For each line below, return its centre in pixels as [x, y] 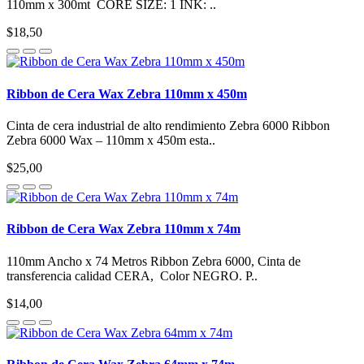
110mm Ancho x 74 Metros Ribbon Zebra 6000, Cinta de [154, 261]
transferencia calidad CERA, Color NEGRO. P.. [132, 275]
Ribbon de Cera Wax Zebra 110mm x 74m [123, 229]
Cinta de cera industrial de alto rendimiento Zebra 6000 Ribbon [168, 126]
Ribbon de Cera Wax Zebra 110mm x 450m [127, 93]
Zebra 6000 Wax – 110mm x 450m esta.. [111, 140]
